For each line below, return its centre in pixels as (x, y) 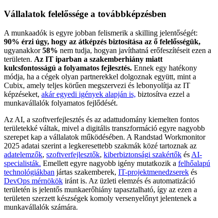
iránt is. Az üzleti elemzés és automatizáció (129, 181)
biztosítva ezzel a (163, 94)
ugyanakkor (23, 50)
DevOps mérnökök (33, 181)
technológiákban (29, 172)
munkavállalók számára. (41, 207)
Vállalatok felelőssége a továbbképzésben (85, 14)
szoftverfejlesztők (73, 154)
